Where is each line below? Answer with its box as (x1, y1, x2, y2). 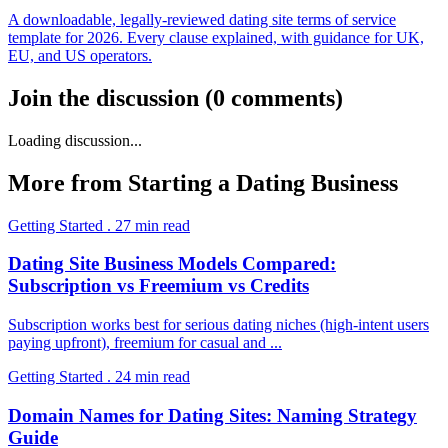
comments (231, 84, 335, 111)
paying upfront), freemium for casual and (8, 334, 270, 352)
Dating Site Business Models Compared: (8, 253, 336, 275)
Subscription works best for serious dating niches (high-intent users (8, 316, 429, 334)
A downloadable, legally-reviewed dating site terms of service (8, 11, 396, 29)
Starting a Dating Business (128, 169, 398, 196)
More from (8, 169, 128, 196)
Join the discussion (8, 84, 199, 111)
